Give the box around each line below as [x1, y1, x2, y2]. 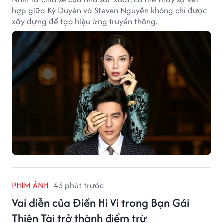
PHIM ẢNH [12, 179, 49, 191]
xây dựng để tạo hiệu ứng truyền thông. [12, 15, 157, 27]
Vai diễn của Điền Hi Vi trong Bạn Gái [12, 194, 189, 211]
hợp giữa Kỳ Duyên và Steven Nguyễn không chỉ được [12, 4, 207, 16]
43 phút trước [54, 179, 104, 191]
